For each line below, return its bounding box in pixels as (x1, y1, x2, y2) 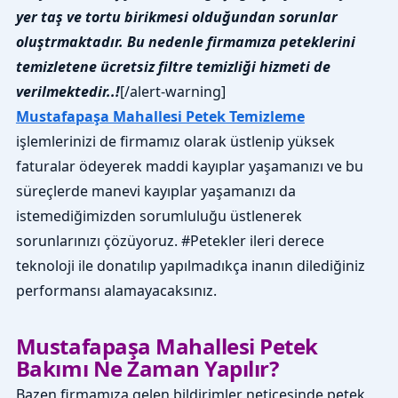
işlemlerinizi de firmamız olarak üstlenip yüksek (15, 131, 335, 152)
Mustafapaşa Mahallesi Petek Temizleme (15, 107, 305, 127)
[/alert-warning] (119, 82, 226, 102)
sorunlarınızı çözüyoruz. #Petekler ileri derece (15, 231, 324, 251)
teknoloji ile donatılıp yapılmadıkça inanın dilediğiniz (15, 256, 365, 276)
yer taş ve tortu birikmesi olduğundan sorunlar (15, 7, 338, 28)
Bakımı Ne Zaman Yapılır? (15, 354, 279, 384)
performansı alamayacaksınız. (15, 281, 217, 301)
